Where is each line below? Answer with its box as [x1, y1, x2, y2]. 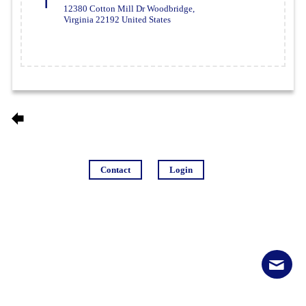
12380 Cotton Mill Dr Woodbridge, [64, 3, 195, 14]
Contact [100, 165, 130, 175]
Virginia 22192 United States [64, 14, 171, 25]
